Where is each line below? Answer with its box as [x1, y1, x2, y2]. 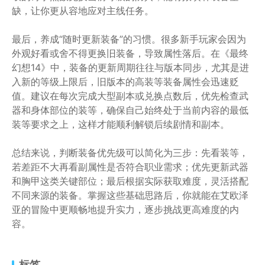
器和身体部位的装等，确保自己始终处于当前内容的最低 [12, 104, 248, 116]
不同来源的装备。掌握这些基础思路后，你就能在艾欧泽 [12, 189, 248, 201]
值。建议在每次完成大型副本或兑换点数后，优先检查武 [12, 90, 248, 102]
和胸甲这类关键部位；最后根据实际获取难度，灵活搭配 [12, 175, 248, 187]
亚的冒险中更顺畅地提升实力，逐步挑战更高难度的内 [12, 203, 239, 215]
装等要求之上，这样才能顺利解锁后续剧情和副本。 [12, 118, 230, 130]
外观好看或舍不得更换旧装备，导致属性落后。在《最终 [12, 47, 248, 59]
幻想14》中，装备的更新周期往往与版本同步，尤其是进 [12, 62, 249, 73]
